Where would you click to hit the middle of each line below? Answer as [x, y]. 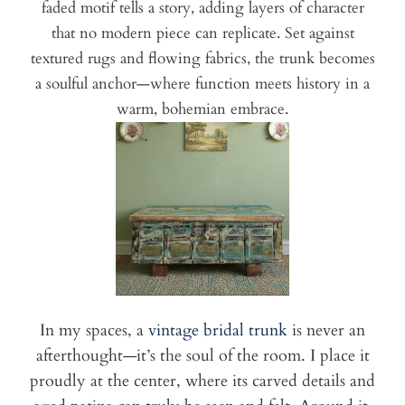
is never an [326, 331]
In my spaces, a [94, 331]
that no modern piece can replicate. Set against [202, 33]
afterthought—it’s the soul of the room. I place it [202, 356]
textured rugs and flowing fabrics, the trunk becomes [202, 59]
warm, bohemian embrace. [202, 109]
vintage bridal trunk [218, 331]
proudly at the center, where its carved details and [202, 381]
